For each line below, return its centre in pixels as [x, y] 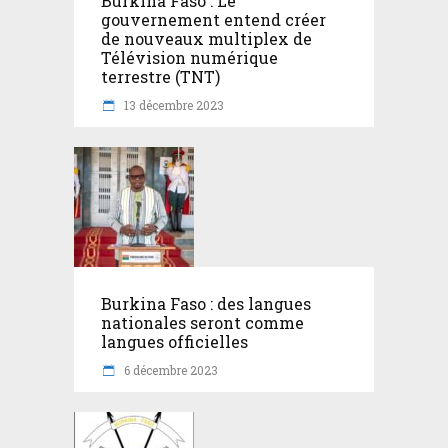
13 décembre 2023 [172, 104]
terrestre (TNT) [160, 76]
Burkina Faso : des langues [206, 303]
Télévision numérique [189, 57]
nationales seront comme [202, 322]
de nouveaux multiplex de [206, 38]
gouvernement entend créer [213, 19]
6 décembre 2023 [169, 369]
